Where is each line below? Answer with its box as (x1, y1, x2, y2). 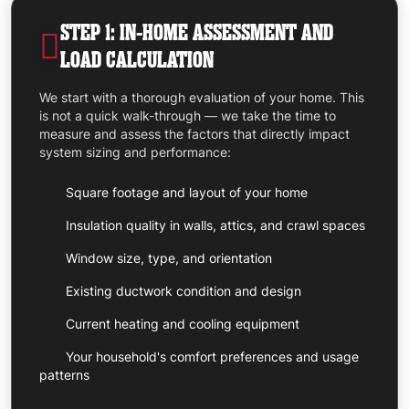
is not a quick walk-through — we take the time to (39, 106, 336, 124)
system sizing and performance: (39, 142, 231, 161)
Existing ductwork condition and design (62, 281, 301, 299)
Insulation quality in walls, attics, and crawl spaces (62, 215, 365, 234)
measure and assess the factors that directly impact (39, 124, 350, 142)
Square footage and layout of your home (62, 183, 308, 201)
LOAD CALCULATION (59, 46, 214, 74)
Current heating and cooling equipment (62, 314, 299, 332)
